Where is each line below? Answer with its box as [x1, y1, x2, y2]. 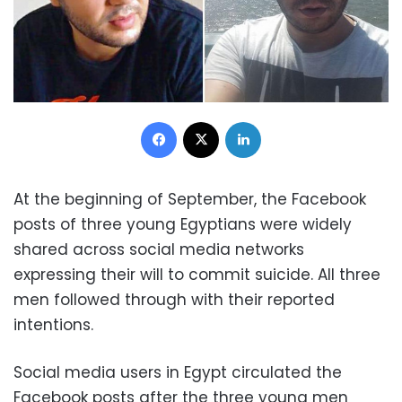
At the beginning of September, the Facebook [13, 188, 366, 210]
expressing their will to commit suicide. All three [13, 263, 380, 285]
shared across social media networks [13, 238, 304, 260]
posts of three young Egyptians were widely [13, 213, 352, 235]
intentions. [13, 313, 93, 336]
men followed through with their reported [13, 288, 335, 310]
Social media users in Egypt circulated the [13, 361, 342, 383]
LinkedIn [260, 111, 307, 129]
